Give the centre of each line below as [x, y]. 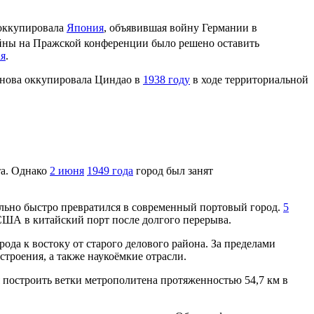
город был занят [173, 170]
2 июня [67, 170]
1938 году [166, 80]
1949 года [110, 170]
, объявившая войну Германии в [180, 27]
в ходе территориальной [249, 80]
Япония [85, 27]
